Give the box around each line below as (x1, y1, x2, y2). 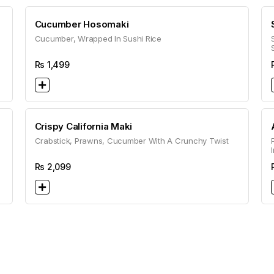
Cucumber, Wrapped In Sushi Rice (34, 34, 161, 43)
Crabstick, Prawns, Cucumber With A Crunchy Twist (34, 136, 229, 146)
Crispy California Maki (34, 120, 133, 132)
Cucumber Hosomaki (34, 18, 129, 30)
